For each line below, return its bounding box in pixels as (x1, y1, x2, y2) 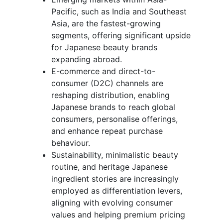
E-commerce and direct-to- (51, 66, 155, 76)
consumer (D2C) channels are (51, 78, 163, 88)
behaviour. (51, 137, 90, 148)
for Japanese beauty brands (51, 42, 157, 52)
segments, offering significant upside (51, 30, 191, 40)
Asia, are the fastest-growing (51, 18, 161, 28)
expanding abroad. (51, 54, 122, 64)
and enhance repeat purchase (51, 125, 163, 136)
